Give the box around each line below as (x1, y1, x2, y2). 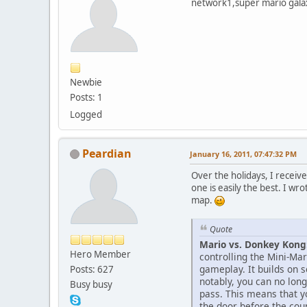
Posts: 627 (70, 262, 114, 275)
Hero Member (70, 247, 131, 260)
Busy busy (70, 278, 112, 291)
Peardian (82, 145, 132, 161)
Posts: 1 (70, 90, 103, 103)
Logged (70, 108, 102, 121)
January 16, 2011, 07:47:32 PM (190, 148, 297, 159)
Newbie (70, 75, 102, 88)
